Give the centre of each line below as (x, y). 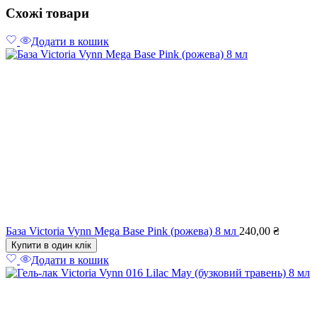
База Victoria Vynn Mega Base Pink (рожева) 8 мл (122, 231)
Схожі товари (47, 13)
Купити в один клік (51, 246)
